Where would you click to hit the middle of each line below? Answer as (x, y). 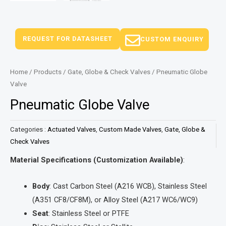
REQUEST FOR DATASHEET (68, 38)
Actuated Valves (72, 130)
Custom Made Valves (130, 130)
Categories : (29, 130)
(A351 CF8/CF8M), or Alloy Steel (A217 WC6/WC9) (115, 200)
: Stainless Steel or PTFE (89, 214)
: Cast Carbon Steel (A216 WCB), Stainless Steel (128, 186)
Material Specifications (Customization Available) (97, 160)
